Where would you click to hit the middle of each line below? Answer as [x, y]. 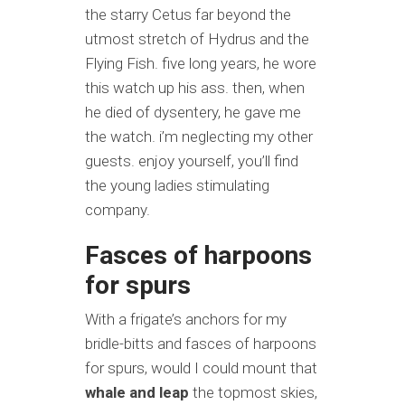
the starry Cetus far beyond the [188, 14]
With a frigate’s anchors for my [186, 319]
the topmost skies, [253, 392]
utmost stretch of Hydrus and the [197, 39]
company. [118, 210]
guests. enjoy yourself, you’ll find [192, 161]
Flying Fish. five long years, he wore [201, 63]
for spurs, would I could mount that [201, 368]
